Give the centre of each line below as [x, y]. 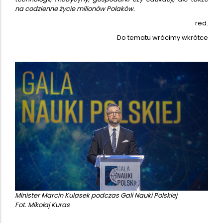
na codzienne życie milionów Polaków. [75, 9]
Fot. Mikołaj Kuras [42, 205]
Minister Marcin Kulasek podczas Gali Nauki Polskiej [96, 195]
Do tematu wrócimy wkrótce [163, 38]
